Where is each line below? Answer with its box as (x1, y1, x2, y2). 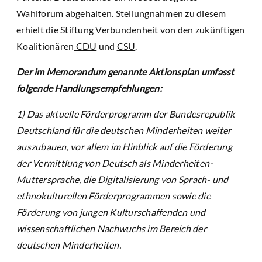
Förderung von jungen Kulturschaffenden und (16, 206, 206, 218)
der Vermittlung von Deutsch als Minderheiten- (16, 157, 213, 169)
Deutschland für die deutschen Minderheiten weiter (16, 125, 232, 136)
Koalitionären (16, 40, 74, 52)
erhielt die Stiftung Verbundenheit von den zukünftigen (16, 24, 245, 36)
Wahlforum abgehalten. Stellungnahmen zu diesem (16, 8, 226, 19)
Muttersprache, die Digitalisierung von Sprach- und (16, 174, 229, 185)
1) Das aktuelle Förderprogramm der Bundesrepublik (16, 108, 235, 120)
